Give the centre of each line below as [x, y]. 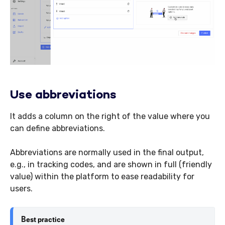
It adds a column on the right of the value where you [110, 117]
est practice [45, 220]
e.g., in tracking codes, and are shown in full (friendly [111, 165]
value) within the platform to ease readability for [102, 177]
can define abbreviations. [59, 129]
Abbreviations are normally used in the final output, [107, 153]
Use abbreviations [63, 96]
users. [21, 189]
